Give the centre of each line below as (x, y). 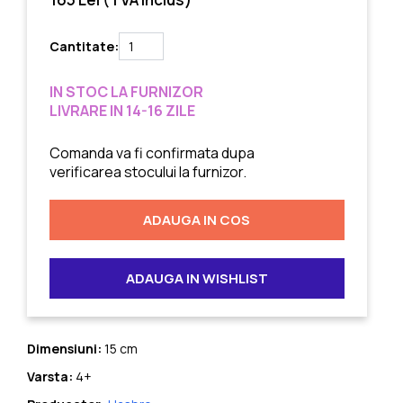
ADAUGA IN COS (197, 220)
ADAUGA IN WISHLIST (197, 279)
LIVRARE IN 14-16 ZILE (122, 111)
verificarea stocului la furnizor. (148, 172)
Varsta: (49, 377)
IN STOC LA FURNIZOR (126, 92)
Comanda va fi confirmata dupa (152, 153)
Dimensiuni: (64, 349)
